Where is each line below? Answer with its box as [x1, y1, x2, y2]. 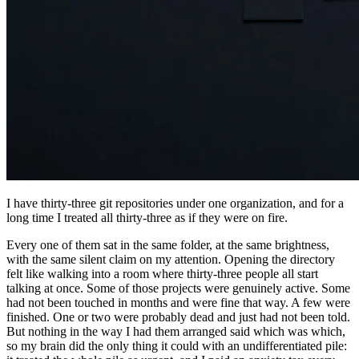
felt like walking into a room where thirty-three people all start [6, 267, 318, 281]
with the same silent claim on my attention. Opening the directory [6, 252, 335, 267]
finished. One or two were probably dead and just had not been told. [6, 310, 350, 325]
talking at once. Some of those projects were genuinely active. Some [6, 281, 350, 296]
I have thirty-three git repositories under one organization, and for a [6, 196, 344, 211]
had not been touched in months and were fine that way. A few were [6, 296, 350, 310]
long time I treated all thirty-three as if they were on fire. [6, 211, 288, 225]
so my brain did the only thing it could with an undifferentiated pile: [6, 339, 347, 353]
